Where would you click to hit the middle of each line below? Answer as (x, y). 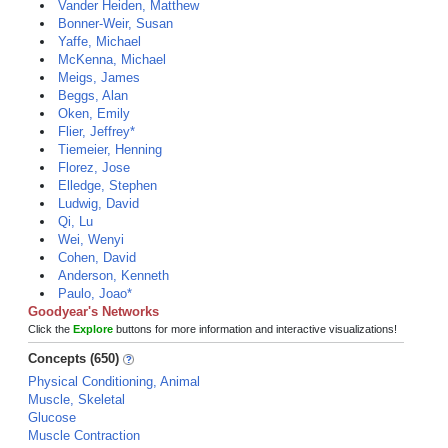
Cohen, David (97, 257)
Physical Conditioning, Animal (114, 381)
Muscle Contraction (84, 435)
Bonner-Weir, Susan (115, 23)
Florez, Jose (94, 167)
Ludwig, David (98, 203)
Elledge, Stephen (107, 185)
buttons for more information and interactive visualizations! (255, 329)
